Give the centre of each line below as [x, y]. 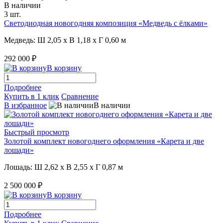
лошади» [19, 150]
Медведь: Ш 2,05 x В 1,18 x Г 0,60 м [65, 40]
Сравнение [80, 96]
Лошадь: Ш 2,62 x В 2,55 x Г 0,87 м [63, 167]
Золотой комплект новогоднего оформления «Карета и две [104, 141]
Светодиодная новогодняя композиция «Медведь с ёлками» [106, 23]
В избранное [25, 105]
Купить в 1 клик [32, 96]
